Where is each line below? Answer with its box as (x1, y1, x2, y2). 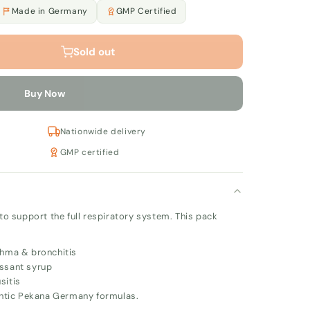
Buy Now (24, 86, 65, 100)
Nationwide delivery (60, 125, 147, 137)
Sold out (73, 44, 116, 59)
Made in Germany (11, 5, 88, 17)
